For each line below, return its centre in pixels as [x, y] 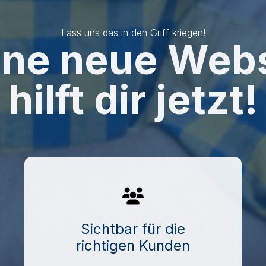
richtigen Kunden [133, 246]
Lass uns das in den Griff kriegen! [133, 33]
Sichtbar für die [133, 229]
